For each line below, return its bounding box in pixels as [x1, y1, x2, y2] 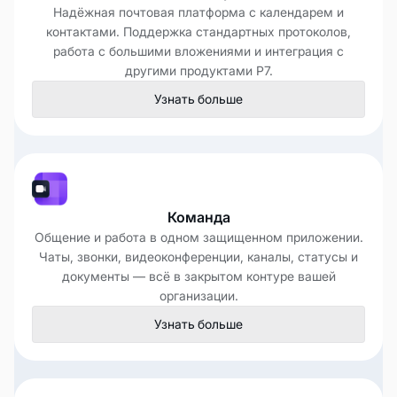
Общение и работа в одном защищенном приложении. [34, 230, 363, 245]
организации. [159, 288, 238, 304]
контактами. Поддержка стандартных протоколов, [46, 24, 351, 40]
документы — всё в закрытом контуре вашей [61, 269, 336, 284]
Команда [167, 208, 230, 227]
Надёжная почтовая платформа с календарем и [53, 4, 344, 20]
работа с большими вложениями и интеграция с [53, 43, 344, 59]
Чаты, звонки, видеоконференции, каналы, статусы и [39, 249, 358, 265]
